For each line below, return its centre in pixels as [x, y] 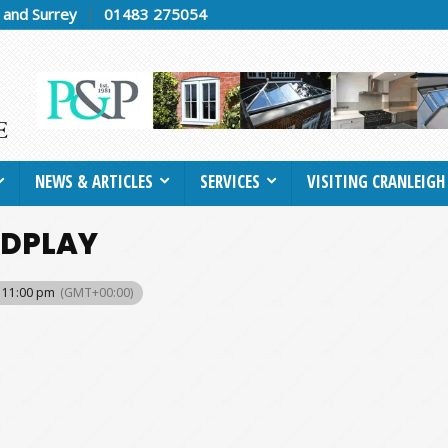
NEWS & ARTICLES [94, 181]
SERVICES [230, 181]
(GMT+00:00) [96, 292]
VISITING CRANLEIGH [376, 181]
